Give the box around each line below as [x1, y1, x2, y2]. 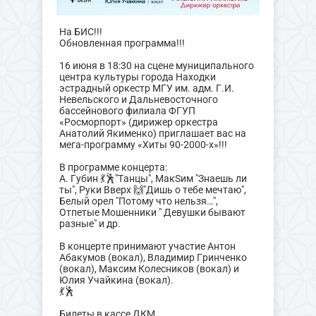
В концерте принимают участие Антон [59, 240, 236, 253]
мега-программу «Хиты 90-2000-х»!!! [59, 138, 227, 151]
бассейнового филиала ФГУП [59, 104, 195, 117]
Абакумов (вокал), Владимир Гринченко [59, 251, 247, 264]
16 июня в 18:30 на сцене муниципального [59, 59, 254, 72]
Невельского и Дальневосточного [59, 93, 218, 106]
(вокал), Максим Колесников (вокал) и [59, 262, 239, 275]
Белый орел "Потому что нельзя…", [59, 195, 218, 207]
